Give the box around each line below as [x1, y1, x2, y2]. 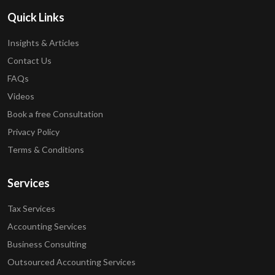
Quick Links [7, 10, 64, 24]
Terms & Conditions [7, 144, 84, 155]
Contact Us [7, 55, 52, 66]
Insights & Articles [7, 37, 79, 48]
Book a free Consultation [7, 109, 103, 119]
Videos [7, 91, 34, 101]
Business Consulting [7, 239, 88, 249]
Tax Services [7, 203, 55, 214]
